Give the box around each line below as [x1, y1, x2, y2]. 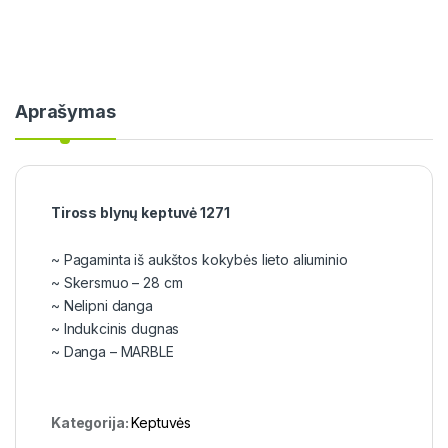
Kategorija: [51, 414, 132, 432]
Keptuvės [131, 414, 192, 432]
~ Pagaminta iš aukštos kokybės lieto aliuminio [51, 251, 348, 269]
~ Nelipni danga [51, 297, 153, 315]
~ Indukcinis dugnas [51, 320, 180, 338]
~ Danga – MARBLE [51, 343, 174, 361]
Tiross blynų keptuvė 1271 [51, 204, 230, 222]
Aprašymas [15, 101, 116, 123]
